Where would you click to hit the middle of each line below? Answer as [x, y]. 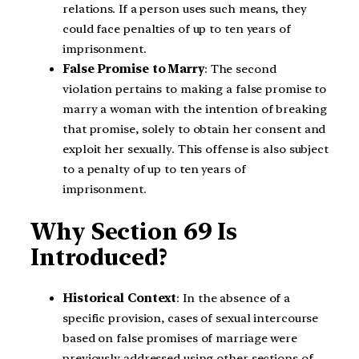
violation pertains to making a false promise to [195, 89]
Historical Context [120, 298]
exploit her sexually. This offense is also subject [196, 149]
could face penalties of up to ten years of [177, 29]
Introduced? [99, 257]
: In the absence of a [234, 298]
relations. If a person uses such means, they [185, 9]
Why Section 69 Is [134, 231]
